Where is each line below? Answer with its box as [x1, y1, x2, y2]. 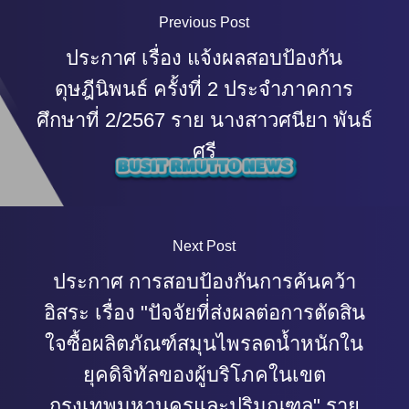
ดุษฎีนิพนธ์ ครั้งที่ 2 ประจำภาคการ [55, 77, 354, 100]
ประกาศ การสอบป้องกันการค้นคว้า [52, 270, 356, 293]
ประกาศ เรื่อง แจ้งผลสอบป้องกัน [66, 46, 343, 69]
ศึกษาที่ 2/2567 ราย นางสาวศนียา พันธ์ [36, 108, 372, 131]
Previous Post [159, 14, 250, 30]
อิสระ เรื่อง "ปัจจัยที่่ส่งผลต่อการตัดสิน [43, 301, 365, 324]
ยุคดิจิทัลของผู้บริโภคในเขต [82, 363, 326, 386]
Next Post [173, 238, 236, 254]
